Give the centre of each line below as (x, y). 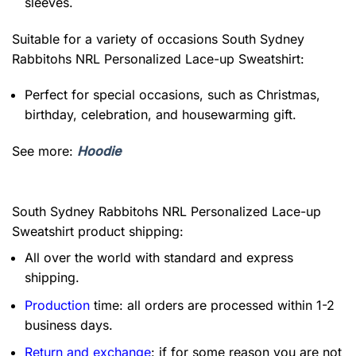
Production (57, 305)
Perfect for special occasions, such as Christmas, (172, 95)
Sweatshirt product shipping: (98, 231)
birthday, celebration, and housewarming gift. (161, 115)
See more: (44, 151)
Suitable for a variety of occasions (117, 39)
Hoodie (99, 151)
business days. (69, 325)
